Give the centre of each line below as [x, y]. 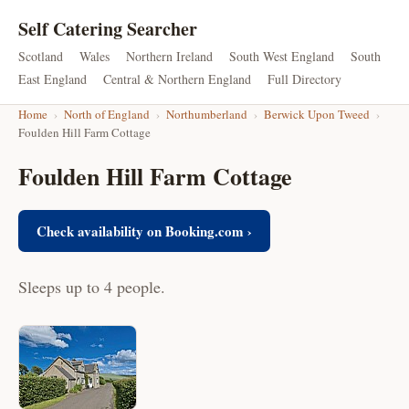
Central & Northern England [177, 79]
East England [52, 79]
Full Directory [304, 79]
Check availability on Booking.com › [144, 231]
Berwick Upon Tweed [317, 114]
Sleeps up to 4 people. [92, 287]
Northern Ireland [169, 56]
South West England [282, 56]
